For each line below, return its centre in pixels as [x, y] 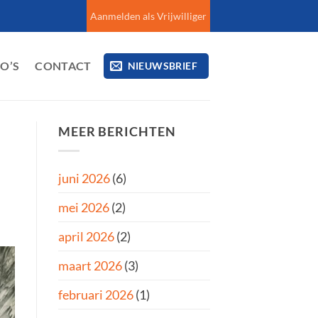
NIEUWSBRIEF [163, 66]
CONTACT [63, 66]
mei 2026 [84, 208]
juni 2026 [84, 179]
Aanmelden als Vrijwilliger [148, 16]
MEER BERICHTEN [117, 131]
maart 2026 [90, 266]
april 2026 [86, 237]
